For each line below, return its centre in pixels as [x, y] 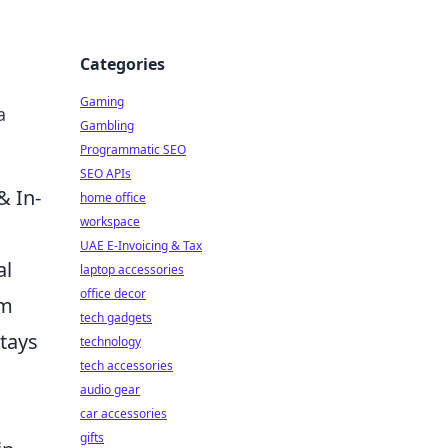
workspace [110, 221]
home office [113, 197]
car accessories [123, 413]
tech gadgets [116, 317]
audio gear [110, 389]
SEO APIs [105, 173]
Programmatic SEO [133, 149]
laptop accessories [132, 269]
